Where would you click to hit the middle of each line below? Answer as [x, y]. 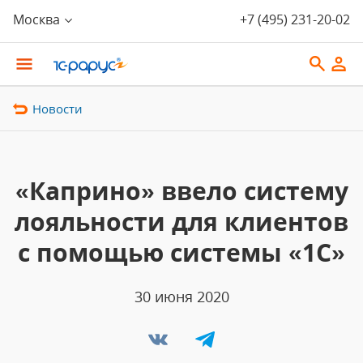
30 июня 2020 [181, 297]
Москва [36, 19]
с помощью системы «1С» [181, 252]
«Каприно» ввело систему [181, 191]
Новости [58, 109]
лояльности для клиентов [181, 222]
